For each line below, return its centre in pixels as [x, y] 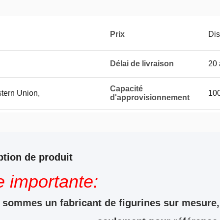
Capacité [126, 89]
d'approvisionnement [150, 97]
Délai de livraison [142, 64]
